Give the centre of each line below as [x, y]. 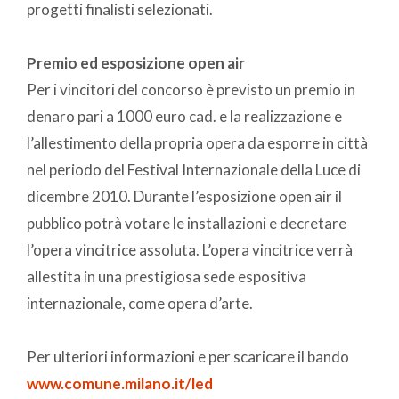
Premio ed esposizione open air [136, 62]
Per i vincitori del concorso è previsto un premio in [191, 89]
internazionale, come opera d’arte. [140, 303]
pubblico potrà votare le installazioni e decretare [187, 223]
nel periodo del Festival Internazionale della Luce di [194, 169]
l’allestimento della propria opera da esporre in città [197, 142]
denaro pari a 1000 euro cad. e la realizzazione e [184, 116]
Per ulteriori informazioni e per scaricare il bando [188, 356]
